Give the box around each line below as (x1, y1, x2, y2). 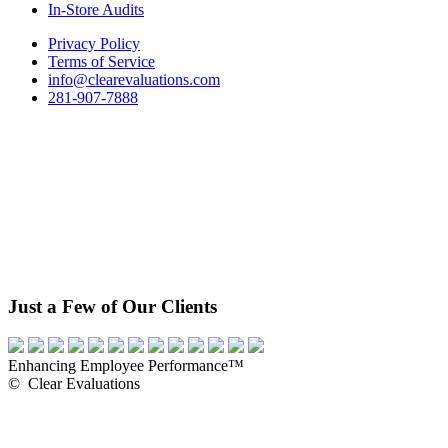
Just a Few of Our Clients (8, 296, 217, 318)
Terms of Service (48, 53, 155, 71)
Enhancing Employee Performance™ (8, 356, 244, 374)
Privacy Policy (48, 35, 140, 53)
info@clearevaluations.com (48, 71, 220, 89)
